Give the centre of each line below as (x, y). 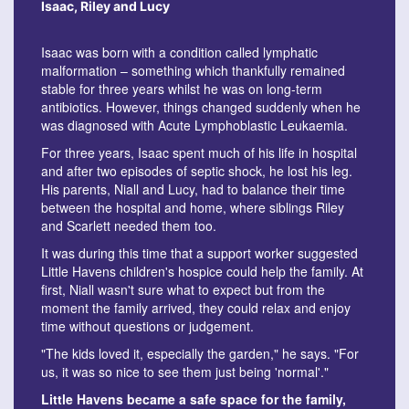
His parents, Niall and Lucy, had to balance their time (193, 189)
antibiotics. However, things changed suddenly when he (201, 107)
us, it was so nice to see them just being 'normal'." (185, 372)
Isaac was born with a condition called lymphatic (179, 52)
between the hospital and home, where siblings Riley (193, 208)
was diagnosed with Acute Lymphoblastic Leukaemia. (194, 126)
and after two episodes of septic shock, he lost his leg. (197, 171)
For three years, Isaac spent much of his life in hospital (199, 153)
